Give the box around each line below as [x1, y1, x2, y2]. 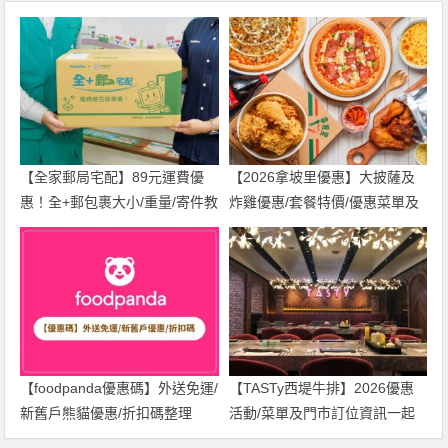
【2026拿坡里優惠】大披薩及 [228, 169, 415, 186]
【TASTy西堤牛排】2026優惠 [228, 380, 414, 397]
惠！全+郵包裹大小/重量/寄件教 [20, 194, 219, 211]
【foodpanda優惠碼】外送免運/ [20, 380, 219, 397]
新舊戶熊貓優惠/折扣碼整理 [20, 405, 193, 422]
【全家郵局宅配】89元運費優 [20, 169, 205, 186]
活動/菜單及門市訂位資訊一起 [228, 405, 415, 422]
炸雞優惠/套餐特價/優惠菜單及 [228, 194, 419, 211]
